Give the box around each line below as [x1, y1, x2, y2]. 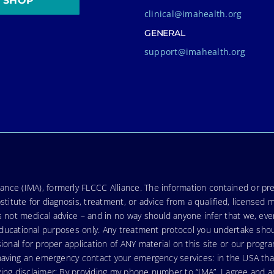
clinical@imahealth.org [144, 7, 242, 20]
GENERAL [144, 27, 185, 39]
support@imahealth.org [144, 45, 246, 57]
